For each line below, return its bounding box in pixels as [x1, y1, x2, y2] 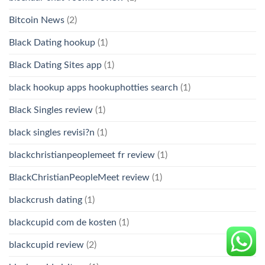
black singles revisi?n [9, 127, 95, 137]
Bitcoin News [9, 15, 64, 25]
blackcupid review [9, 240, 84, 250]
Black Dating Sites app [9, 60, 102, 70]
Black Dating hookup [9, 37, 95, 47]
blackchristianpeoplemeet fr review [9, 150, 155, 160]
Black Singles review [9, 105, 93, 115]
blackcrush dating [9, 195, 82, 205]
